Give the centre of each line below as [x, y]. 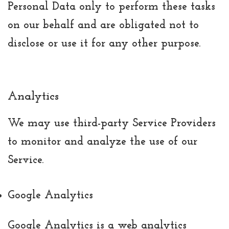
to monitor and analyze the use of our [102, 142]
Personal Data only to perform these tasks [111, 7]
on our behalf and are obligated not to [103, 26]
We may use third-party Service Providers [112, 124]
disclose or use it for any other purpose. [104, 44]
